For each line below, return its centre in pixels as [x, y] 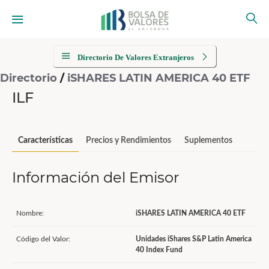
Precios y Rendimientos [128, 141]
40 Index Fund [159, 250]
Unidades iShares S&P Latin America [194, 239]
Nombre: [30, 213]
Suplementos [208, 141]
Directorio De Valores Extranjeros [136, 57]
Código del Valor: [43, 239]
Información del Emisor [96, 177]
